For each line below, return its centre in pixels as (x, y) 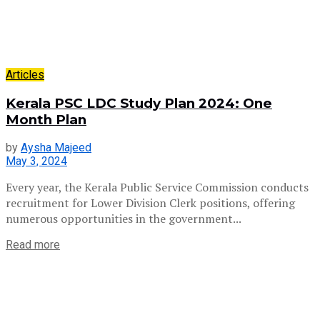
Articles (25, 74)
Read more (33, 245)
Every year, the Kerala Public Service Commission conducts (157, 187)
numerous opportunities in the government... (124, 219)
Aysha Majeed (56, 148)
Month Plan (46, 119)
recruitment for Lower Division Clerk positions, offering (150, 203)
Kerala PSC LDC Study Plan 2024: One (139, 103)
